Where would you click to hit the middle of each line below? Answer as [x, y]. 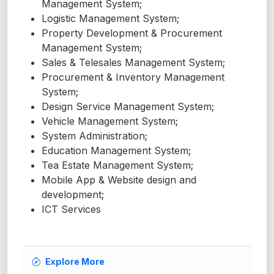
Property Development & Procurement [132, 33]
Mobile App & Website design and [119, 180]
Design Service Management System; [128, 107]
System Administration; [94, 136]
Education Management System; [118, 151]
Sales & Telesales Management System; [133, 63]
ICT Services [71, 209]
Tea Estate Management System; [117, 165]
